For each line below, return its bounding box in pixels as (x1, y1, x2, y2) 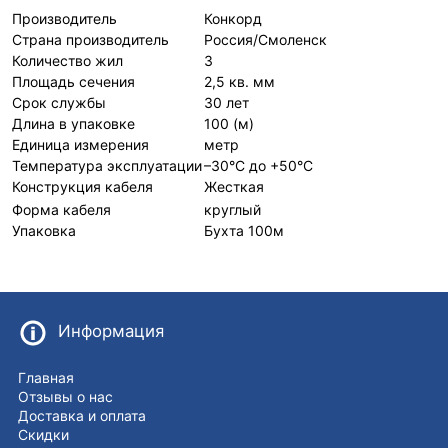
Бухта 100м (204, 221, 284, 239)
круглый (204, 200, 261, 218)
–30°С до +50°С (204, 156, 313, 174)
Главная (17, 368, 74, 386)
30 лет (204, 93, 249, 111)
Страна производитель (12, 30, 169, 48)
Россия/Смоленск (204, 30, 327, 48)
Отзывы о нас (17, 387, 113, 405)
